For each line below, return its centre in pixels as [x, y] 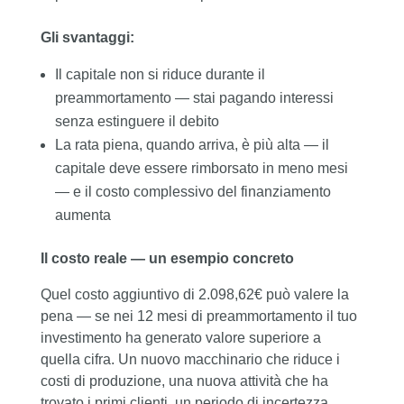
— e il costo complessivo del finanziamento [193, 192]
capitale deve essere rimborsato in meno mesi [201, 169]
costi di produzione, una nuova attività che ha [184, 381]
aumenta [83, 216]
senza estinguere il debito [137, 122]
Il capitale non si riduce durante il [160, 75]
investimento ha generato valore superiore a [180, 338]
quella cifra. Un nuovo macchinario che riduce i [190, 360]
